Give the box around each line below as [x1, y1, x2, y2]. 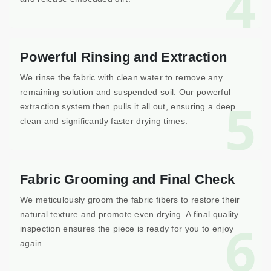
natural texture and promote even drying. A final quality [20, 209, 239, 219]
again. [20, 238, 45, 248]
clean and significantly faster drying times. [20, 116, 188, 126]
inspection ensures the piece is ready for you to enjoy [20, 224, 234, 233]
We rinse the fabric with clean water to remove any [20, 73, 223, 82]
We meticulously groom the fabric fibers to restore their [20, 195, 240, 204]
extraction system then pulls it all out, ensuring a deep [20, 102, 236, 111]
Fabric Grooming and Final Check [20, 172, 235, 187]
